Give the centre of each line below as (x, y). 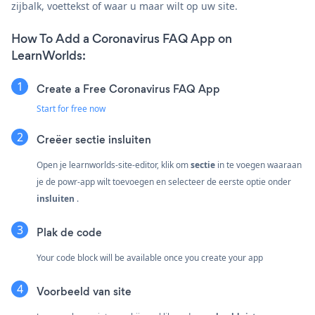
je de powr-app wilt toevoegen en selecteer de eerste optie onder (164, 182)
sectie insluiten (113, 140)
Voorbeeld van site (84, 292)
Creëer (56, 140)
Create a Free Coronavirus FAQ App (128, 89)
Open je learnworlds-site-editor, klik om (114, 165)
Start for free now (71, 109)
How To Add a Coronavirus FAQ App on (122, 39)
